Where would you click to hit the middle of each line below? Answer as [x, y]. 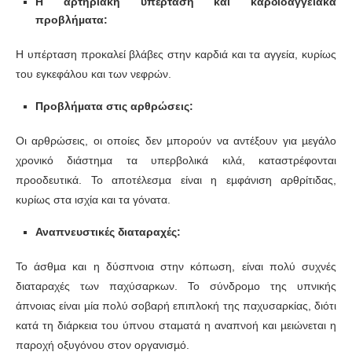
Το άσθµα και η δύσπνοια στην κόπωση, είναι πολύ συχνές [176, 267]
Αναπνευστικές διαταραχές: [108, 232]
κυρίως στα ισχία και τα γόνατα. [93, 200]
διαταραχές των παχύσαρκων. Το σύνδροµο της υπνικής [176, 286]
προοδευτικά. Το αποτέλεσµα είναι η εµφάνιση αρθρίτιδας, [176, 180]
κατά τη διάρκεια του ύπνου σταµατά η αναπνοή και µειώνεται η [176, 326]
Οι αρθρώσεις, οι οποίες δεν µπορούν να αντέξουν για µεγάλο [176, 141]
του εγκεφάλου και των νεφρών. [93, 74]
